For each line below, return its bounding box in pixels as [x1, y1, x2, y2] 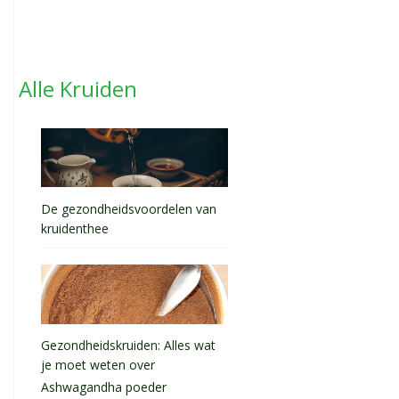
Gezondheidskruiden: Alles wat [41, 337, 216, 354]
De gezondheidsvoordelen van [41, 199, 216, 217]
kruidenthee [41, 219, 109, 240]
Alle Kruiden [19, 73, 137, 103]
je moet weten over [41, 356, 155, 378]
